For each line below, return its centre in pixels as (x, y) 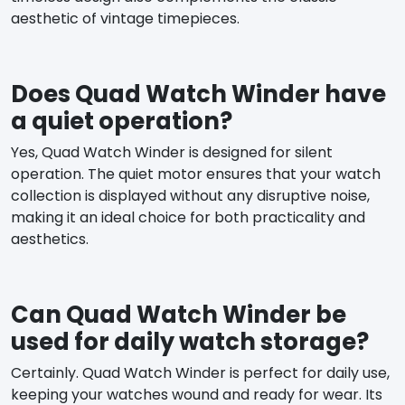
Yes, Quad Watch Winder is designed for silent (172, 152)
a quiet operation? (122, 121)
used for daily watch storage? (190, 341)
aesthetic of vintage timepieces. (125, 18)
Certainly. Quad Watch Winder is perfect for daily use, (200, 372)
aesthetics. (50, 239)
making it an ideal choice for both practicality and (188, 217)
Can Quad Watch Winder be (179, 314)
